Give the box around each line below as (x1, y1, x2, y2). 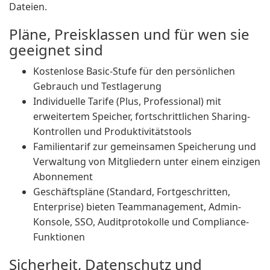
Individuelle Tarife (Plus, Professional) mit (33, 95, 221, 108)
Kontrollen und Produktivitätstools (33, 125, 192, 138)
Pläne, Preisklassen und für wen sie (9, 24, 250, 44)
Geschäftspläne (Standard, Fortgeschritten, (33, 185, 230, 198)
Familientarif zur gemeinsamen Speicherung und (33, 140, 256, 153)
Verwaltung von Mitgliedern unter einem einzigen (33, 155, 260, 168)
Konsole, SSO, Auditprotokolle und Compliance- (33, 215, 249, 228)
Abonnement (33, 170, 93, 183)
